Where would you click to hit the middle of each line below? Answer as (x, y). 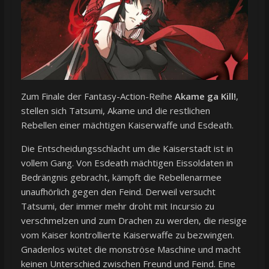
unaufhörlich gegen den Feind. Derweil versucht (118, 191)
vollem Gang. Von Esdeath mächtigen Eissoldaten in (127, 162)
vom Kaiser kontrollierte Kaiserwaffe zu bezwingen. (127, 234)
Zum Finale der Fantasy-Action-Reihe (98, 96)
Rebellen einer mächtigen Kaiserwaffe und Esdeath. (127, 125)
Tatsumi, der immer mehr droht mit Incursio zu (117, 206)
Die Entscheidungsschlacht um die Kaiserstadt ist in (127, 148)
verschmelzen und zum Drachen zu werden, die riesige (134, 220)
